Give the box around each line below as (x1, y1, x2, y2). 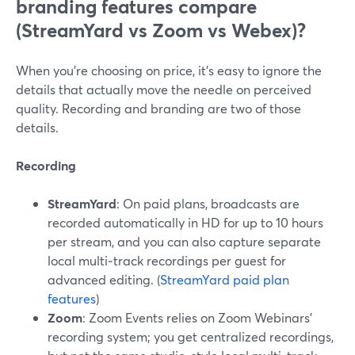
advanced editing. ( (48, 271, 160, 288)
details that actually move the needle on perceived (16, 81, 311, 97)
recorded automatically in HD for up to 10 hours (48, 214, 323, 231)
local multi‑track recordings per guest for (48, 252, 286, 269)
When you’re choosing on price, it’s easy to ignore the (16, 62, 322, 78)
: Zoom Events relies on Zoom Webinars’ (82, 309, 312, 326)
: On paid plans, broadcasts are (116, 195, 300, 212)
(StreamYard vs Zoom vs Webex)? (16, 17, 306, 43)
